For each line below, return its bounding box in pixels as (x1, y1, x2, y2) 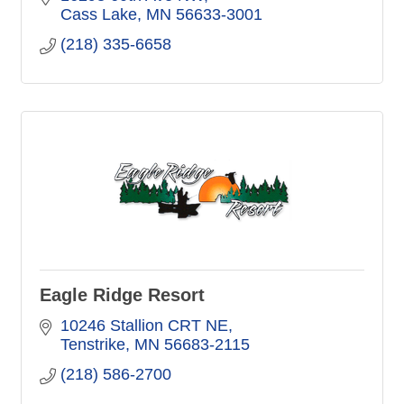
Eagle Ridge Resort (40, 284, 205, 305)
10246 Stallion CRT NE (60, 316, 228, 335)
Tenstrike (60, 335, 125, 353)
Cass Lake (60, 5, 137, 23)
